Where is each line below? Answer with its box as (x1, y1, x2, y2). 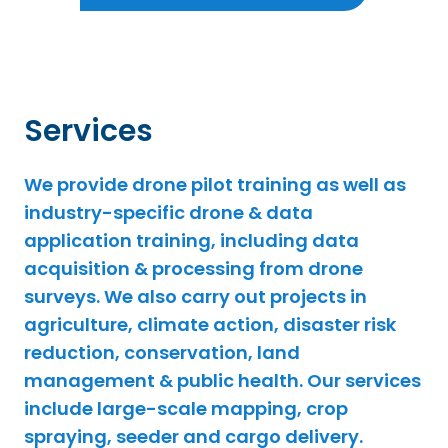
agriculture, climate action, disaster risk (24, 312, 396, 337)
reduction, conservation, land (24, 340, 300, 365)
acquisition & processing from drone (24, 256, 363, 281)
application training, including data (24, 228, 359, 253)
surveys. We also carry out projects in (24, 284, 367, 309)
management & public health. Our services (24, 368, 421, 393)
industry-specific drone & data (24, 200, 313, 225)
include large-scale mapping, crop (24, 396, 348, 421)
